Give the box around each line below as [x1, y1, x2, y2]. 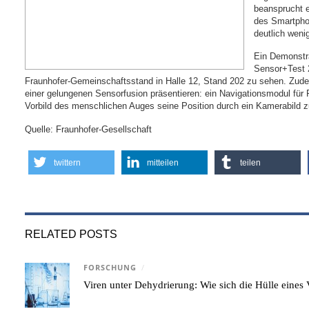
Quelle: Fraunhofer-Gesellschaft [25, 123, 152, 134]
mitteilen [147, 157, 179, 168]
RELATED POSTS [25, 227, 118, 240]
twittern [54, 157, 81, 168]
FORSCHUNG [83, 262, 137, 272]
